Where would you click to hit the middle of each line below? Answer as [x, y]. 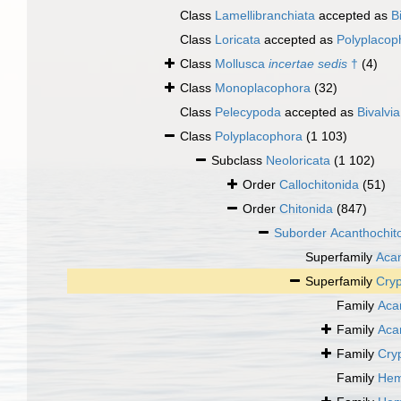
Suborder [302, 233]
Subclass [239, 161]
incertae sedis [308, 64]
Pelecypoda [248, 112]
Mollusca [242, 64]
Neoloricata [298, 161]
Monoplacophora [263, 88]
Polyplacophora [259, 137]
